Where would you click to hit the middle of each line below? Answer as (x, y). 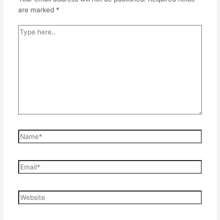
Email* (27, 165)
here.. (27, 41)
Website (30, 195)
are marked (37, 10)
